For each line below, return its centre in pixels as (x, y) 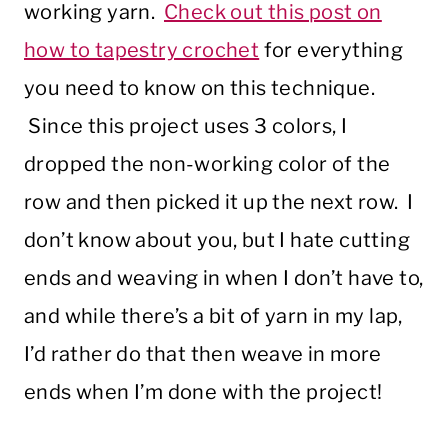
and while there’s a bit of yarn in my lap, (213, 316)
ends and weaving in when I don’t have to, (224, 278)
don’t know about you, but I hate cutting (217, 240)
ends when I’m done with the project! (203, 392)
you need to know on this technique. (199, 88)
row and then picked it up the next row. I (219, 202)
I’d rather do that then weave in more (203, 354)
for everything (331, 50)
